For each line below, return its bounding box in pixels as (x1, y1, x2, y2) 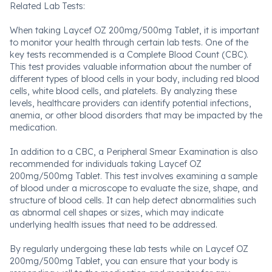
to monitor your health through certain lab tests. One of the (10, 37, 248, 48)
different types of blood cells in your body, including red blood (10, 73, 259, 84)
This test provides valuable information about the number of (10, 61, 251, 72)
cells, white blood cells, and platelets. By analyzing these (10, 86, 237, 97)
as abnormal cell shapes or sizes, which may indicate (10, 207, 223, 218)
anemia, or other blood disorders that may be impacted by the (10, 110, 262, 121)
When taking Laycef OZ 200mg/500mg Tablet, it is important (10, 25, 259, 36)
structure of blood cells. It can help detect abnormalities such (10, 195, 256, 206)
